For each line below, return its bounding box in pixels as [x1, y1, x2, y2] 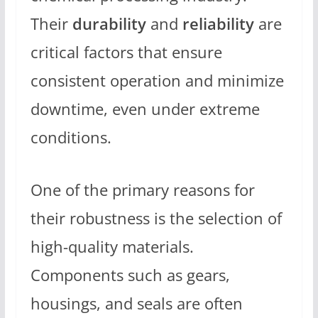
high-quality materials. [30, 235, 194, 258]
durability [72, 12, 146, 35]
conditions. [30, 126, 111, 148]
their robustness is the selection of [30, 207, 282, 229]
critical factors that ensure [30, 40, 222, 63]
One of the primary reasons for [30, 178, 255, 201]
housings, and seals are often [30, 292, 243, 314]
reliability [182, 12, 254, 35]
